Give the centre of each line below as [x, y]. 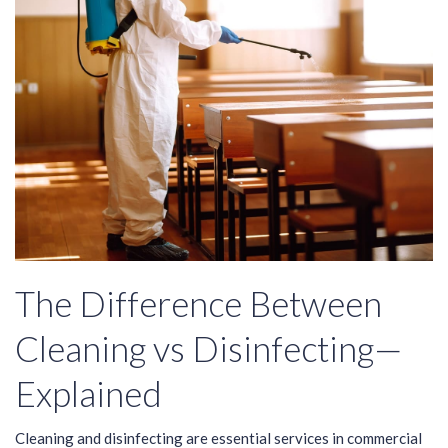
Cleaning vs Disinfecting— [208, 348]
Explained [88, 393]
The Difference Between [198, 303]
